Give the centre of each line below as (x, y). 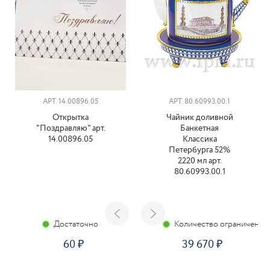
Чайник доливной (199, 117)
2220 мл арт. (199, 161)
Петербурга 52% (199, 150)
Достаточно (76, 224)
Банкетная (199, 128)
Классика (199, 139)
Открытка (71, 117)
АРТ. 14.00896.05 (71, 101)
